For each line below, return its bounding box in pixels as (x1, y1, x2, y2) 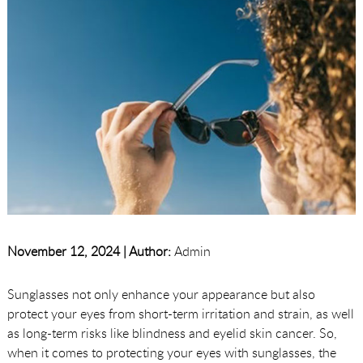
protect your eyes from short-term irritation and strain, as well (6, 304, 354, 322)
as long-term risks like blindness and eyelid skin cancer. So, (6, 323, 337, 342)
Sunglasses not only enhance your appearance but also (6, 284, 315, 303)
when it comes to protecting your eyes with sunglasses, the (6, 343, 336, 361)
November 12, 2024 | (6, 241, 129, 260)
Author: (128, 241, 171, 260)
